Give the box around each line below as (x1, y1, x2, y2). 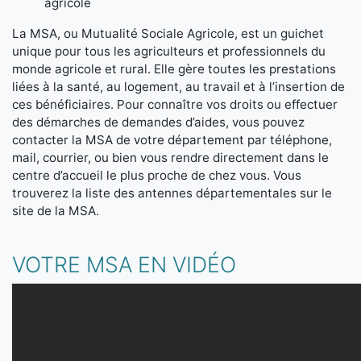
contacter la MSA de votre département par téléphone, (12, 132, 332, 148)
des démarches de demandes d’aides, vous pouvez (12, 114, 305, 131)
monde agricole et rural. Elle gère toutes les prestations (12, 61, 336, 77)
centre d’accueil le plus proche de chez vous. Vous (12, 168, 301, 184)
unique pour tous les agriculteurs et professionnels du (12, 44, 326, 60)
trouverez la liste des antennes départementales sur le (12, 185, 332, 201)
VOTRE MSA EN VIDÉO (12, 251, 236, 278)
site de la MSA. (12, 203, 99, 219)
